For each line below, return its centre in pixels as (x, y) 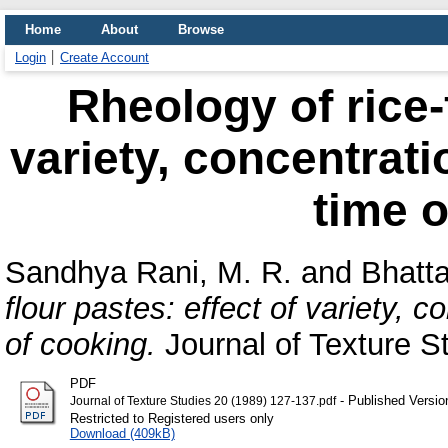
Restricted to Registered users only (171, 418)
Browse (201, 29)
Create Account (104, 57)
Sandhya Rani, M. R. (148, 272)
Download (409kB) (122, 433)
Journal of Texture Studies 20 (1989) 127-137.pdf (202, 400)
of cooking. (80, 344)
